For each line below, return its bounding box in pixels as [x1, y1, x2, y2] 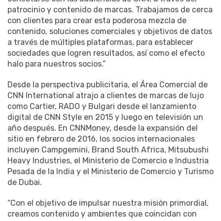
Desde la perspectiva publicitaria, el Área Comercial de [7, 79, 208, 89]
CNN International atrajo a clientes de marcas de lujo [7, 90, 204, 100]
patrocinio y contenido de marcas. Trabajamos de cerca [7, 4, 213, 14]
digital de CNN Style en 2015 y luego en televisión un [7, 112, 203, 122]
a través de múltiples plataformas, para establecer [7, 37, 193, 47]
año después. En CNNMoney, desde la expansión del [7, 123, 198, 133]
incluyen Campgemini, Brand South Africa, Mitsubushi [7, 145, 209, 154]
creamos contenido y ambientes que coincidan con [7, 209, 197, 219]
